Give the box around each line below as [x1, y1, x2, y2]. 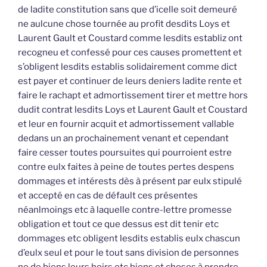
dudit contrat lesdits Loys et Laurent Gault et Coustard [18, 104, 247, 116]
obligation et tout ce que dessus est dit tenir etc [18, 219, 219, 230]
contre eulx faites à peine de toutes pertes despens [18, 162, 234, 173]
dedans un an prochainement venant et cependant [18, 133, 229, 144]
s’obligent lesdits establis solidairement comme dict [18, 61, 237, 73]
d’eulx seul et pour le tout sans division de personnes [18, 247, 239, 259]
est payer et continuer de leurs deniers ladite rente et [18, 76, 242, 87]
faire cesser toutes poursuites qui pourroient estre [18, 147, 232, 159]
